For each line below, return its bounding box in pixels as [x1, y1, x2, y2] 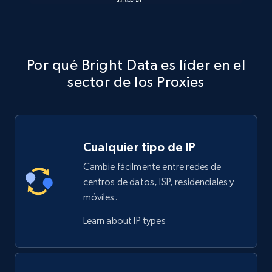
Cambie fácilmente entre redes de [83, 160, 222, 172]
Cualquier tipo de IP [83, 140, 196, 154]
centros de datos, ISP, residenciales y [83, 175, 234, 188]
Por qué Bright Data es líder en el [26, 56, 246, 73]
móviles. [83, 191, 117, 203]
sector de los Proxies [67, 73, 205, 90]
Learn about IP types [83, 214, 166, 226]
